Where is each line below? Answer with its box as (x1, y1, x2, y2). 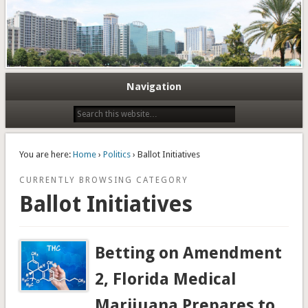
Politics (102, 149, 131, 160)
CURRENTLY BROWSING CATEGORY (19, 175, 188, 186)
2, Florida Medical (95, 269, 237, 289)
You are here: (19, 149, 71, 160)
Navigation (126, 80, 181, 93)
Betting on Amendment (95, 243, 283, 263)
